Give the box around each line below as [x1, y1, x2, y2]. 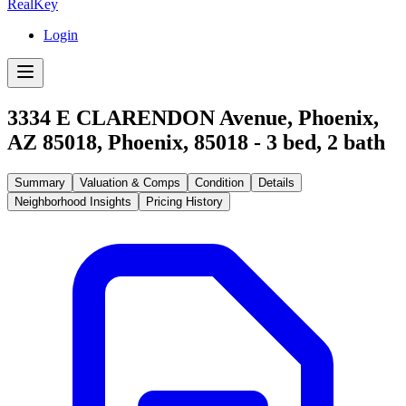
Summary [14, 175, 65, 189]
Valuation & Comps [80, 175, 180, 189]
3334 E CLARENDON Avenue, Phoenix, [7, 105, 379, 130]
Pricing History [146, 194, 223, 208]
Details [258, 175, 295, 189]
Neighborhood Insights [14, 194, 131, 208]
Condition [195, 175, 244, 189]
